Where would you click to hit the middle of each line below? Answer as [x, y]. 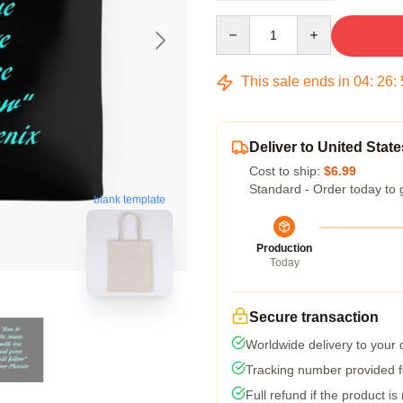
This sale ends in [296, 81]
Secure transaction [314, 317]
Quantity [239, 23]
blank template [130, 201]
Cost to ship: [287, 171]
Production [284, 248]
